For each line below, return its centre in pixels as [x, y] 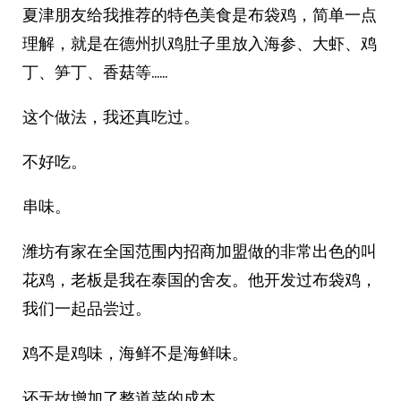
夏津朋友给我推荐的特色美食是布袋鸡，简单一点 [200, 15]
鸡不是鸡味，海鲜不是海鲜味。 [135, 353]
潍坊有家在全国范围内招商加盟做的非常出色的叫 [200, 251]
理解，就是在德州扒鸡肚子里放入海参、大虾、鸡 [200, 43]
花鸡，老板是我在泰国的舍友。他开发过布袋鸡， [200, 280]
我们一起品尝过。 [87, 308]
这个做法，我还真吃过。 [111, 117]
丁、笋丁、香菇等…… [95, 72]
